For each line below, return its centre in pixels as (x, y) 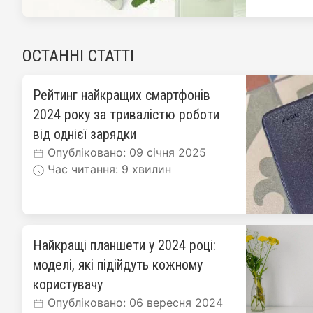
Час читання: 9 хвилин (108, 169)
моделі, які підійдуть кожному (118, 265)
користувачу (68, 284)
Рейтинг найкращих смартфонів (122, 95)
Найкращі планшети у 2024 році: (124, 245)
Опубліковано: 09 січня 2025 (125, 152)
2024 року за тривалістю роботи (126, 115)
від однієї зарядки (85, 134)
